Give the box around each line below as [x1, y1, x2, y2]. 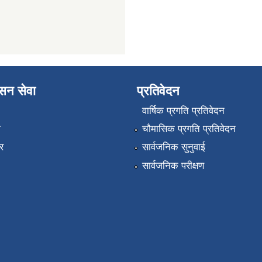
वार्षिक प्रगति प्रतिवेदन [142, 105, 225, 116]
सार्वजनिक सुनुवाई [142, 142, 205, 153]
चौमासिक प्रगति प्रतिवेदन [142, 123, 236, 135]
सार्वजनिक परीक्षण [142, 160, 204, 171]
